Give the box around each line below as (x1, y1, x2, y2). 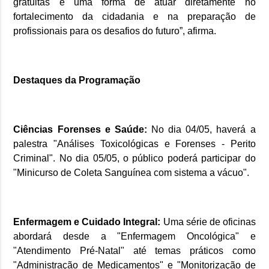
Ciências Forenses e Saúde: (13, 124, 151, 135)
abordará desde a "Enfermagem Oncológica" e (13, 231, 256, 242)
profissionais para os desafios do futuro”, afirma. (13, 26, 217, 37)
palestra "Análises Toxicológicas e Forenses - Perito (13, 139, 256, 150)
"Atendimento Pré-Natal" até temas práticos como (13, 246, 256, 256)
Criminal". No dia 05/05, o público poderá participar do (13, 153, 256, 164)
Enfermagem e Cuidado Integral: (13, 217, 163, 228)
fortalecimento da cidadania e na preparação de (13, 11, 256, 22)
